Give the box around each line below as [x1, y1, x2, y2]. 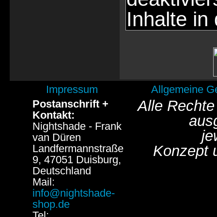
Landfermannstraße [32, 142, 124, 155]
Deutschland [32, 165, 91, 177]
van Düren [32, 131, 81, 143]
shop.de [32, 198, 70, 210]
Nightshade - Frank [32, 120, 122, 132]
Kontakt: [32, 109, 75, 121]
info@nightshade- [32, 187, 115, 199]
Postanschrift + [32, 98, 108, 110]
